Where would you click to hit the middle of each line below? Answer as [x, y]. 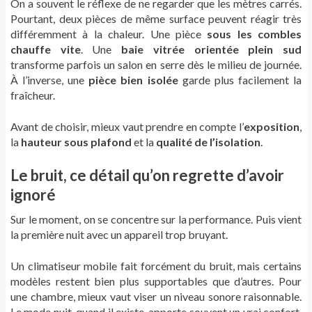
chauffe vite [46, 49]
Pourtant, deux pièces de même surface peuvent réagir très [156, 19]
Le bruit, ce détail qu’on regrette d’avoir [147, 175]
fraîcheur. [33, 95]
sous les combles [254, 34]
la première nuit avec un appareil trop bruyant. [119, 235]
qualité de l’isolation [208, 142]
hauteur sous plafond [76, 142]
